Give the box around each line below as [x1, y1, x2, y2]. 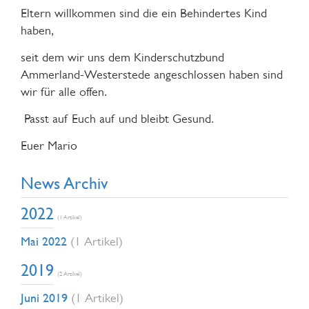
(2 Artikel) [57, 270, 82, 277]
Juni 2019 [21, 290, 71, 305]
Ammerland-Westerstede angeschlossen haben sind [21, 67, 283, 81]
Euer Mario [21, 138, 77, 152]
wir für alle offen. [21, 84, 107, 99]
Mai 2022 [21, 233, 70, 248]
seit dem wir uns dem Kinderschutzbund [21, 50, 224, 64]
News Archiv [21, 172, 108, 193]
